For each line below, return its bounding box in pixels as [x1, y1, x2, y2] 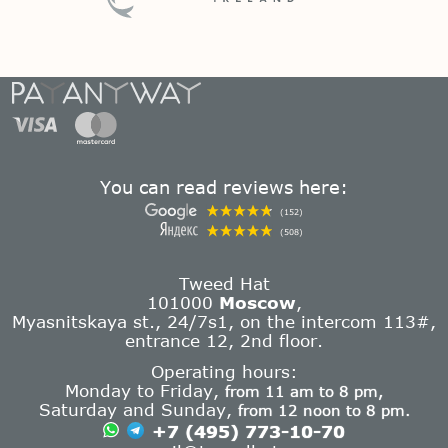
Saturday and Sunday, [38, 399, 238, 420]
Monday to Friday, [65, 380, 225, 401]
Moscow [218, 292, 296, 313]
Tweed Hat [178, 273, 270, 294]
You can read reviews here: [100, 176, 348, 199]
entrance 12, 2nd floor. [125, 330, 323, 351]
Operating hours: [150, 361, 298, 382]
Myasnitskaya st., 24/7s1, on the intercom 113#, [12, 311, 436, 332]
